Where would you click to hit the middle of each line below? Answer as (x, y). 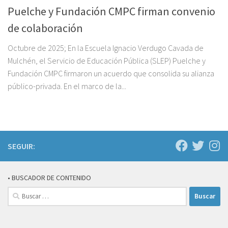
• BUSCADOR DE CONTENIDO (49, 177)
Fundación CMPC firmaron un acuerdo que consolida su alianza (111, 73)
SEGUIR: (21, 146)
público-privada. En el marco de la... (67, 86)
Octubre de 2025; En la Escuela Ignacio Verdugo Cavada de (106, 48)
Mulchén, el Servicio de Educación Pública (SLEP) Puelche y (107, 60)
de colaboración (45, 28)
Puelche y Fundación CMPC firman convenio (111, 11)
